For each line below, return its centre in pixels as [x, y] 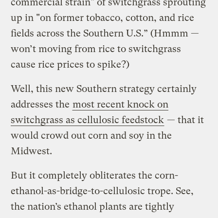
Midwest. [32, 151]
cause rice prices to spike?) [70, 64]
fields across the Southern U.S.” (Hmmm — [105, 33]
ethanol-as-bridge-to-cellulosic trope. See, [102, 191]
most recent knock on [121, 104]
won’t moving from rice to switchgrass [96, 49]
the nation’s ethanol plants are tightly [93, 206]
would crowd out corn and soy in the [91, 135]
